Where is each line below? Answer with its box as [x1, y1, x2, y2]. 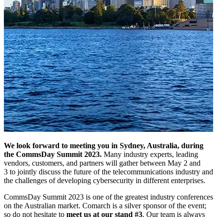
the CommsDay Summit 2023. [4, 150, 102, 158]
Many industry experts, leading [102, 150, 198, 158]
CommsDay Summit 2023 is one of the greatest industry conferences [4, 192, 213, 201]
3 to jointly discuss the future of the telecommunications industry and [4, 167, 213, 176]
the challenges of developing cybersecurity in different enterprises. [4, 176, 205, 185]
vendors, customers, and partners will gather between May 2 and [4, 158, 201, 167]
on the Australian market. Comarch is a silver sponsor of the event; [4, 201, 206, 210]
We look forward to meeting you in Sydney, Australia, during [4, 141, 203, 150]
